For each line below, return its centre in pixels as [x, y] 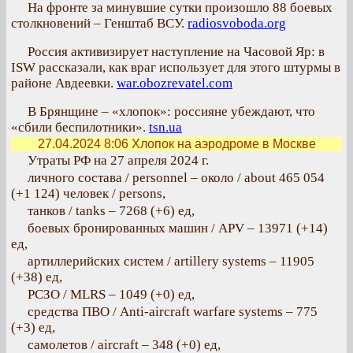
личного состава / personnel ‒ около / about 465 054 [176, 178]
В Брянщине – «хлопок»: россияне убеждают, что [171, 111]
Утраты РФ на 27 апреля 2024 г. [118, 160]
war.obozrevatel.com [175, 83]
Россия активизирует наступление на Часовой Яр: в [176, 52]
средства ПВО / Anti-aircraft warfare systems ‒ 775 [173, 312]
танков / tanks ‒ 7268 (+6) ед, [111, 211]
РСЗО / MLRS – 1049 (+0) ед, [111, 294]
